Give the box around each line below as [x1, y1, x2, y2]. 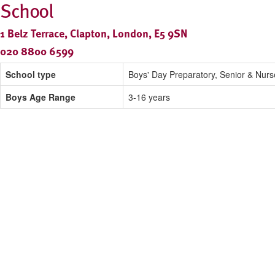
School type [6, 68, 56, 81]
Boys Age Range [6, 91, 76, 104]
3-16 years [128, 91, 170, 104]
